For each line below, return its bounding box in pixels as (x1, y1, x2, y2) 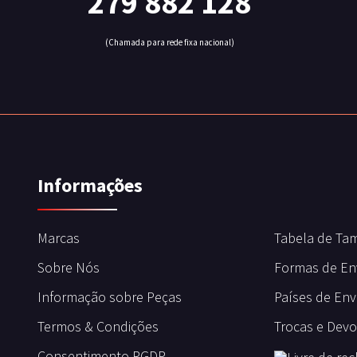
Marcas (37, 229, 80, 248)
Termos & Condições (37, 317, 159, 336)
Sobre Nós (37, 258, 100, 277)
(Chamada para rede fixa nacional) (104, 37, 234, 49)
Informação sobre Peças (37, 288, 182, 307)
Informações (37, 173, 143, 198)
